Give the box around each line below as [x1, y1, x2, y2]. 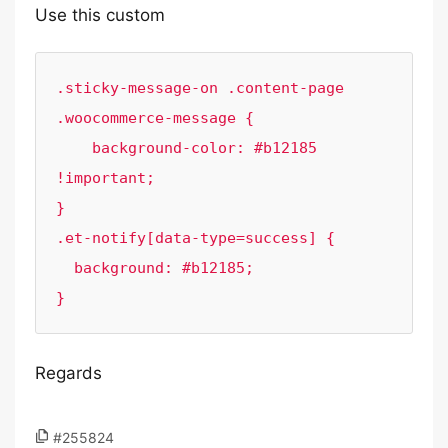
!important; [56, 169, 155, 187]
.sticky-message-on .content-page [56, 79, 344, 97]
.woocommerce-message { [56, 109, 254, 127]
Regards [35, 363, 102, 383]
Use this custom [35, 5, 165, 25]
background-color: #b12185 [56, 139, 92, 157]
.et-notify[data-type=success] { [56, 229, 335, 247]
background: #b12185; [56, 259, 74, 277]
